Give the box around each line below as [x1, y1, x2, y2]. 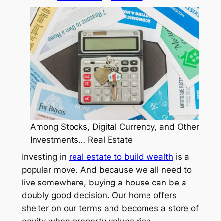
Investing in [21, 151, 69, 162]
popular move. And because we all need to [21, 164, 192, 175]
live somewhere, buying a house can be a [21, 177, 186, 187]
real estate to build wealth [69, 151, 173, 162]
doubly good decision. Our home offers [21, 190, 177, 200]
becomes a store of [121, 203, 199, 213]
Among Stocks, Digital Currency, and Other [30, 122, 200, 132]
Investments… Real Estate [30, 135, 133, 145]
